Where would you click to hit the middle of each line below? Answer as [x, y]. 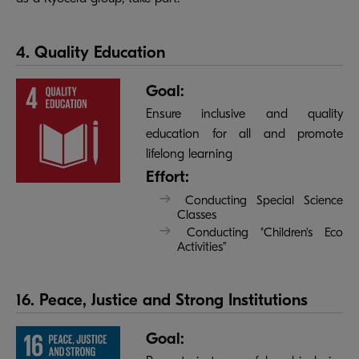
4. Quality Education [91, 52]
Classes [196, 215]
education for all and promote [244, 134]
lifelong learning [189, 154]
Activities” [202, 247]
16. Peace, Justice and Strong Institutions [162, 299]
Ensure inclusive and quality [244, 114]
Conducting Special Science [264, 201]
